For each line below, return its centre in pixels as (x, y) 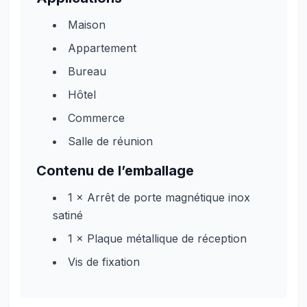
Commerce (96, 118)
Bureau (87, 71)
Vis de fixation (104, 262)
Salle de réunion (110, 141)
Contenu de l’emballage (115, 171)
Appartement (102, 48)
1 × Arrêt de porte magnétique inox (159, 197)
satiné (68, 215)
